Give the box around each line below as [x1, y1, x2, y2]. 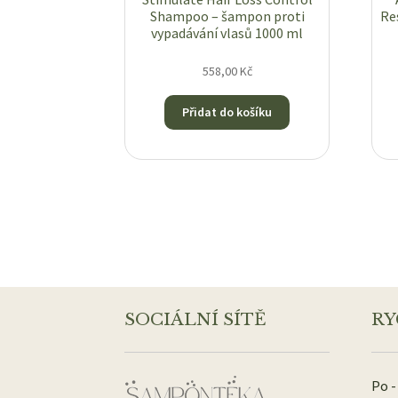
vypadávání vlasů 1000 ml [151, 24, 304, 43]
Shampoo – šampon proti [149, 7, 305, 26]
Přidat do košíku [182, 104, 273, 121]
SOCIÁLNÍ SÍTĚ [124, 309, 267, 330]
